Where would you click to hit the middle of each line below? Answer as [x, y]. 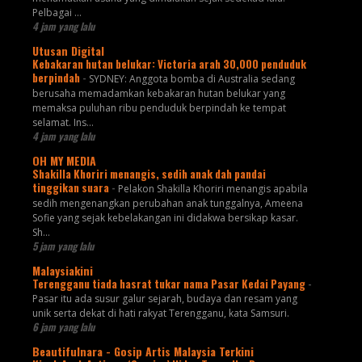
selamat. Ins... [63, 123]
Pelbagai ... [57, 13]
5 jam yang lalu [63, 246]
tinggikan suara [72, 188]
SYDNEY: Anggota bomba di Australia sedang [192, 79]
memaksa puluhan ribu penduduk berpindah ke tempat [159, 108]
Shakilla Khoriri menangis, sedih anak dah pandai [149, 174]
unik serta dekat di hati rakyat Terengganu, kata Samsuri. [160, 314]
